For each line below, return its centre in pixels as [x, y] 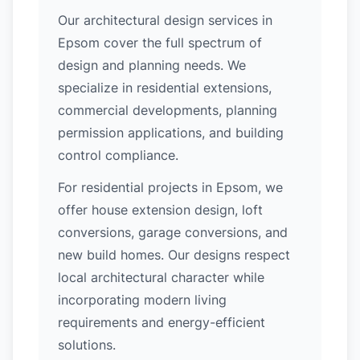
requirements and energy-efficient [162, 322]
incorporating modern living [142, 300]
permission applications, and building [171, 133]
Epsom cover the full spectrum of [160, 43]
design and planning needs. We [152, 65]
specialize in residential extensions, [165, 88]
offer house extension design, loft [160, 210]
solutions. [87, 345]
